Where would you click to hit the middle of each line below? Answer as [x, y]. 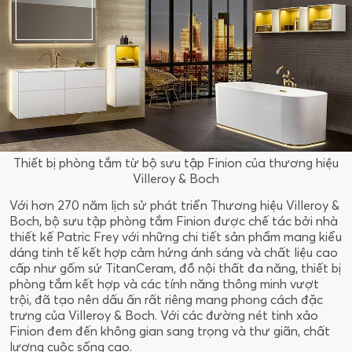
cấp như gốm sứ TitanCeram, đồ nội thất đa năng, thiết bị [175, 268]
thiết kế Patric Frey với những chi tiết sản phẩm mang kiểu [176, 236]
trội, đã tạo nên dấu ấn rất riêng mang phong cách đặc [166, 299]
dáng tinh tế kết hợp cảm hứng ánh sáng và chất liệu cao [174, 252]
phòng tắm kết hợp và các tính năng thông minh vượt [164, 283]
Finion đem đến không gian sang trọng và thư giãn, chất [170, 330]
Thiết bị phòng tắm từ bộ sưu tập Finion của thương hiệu [176, 162]
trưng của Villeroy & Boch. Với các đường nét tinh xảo [164, 315]
